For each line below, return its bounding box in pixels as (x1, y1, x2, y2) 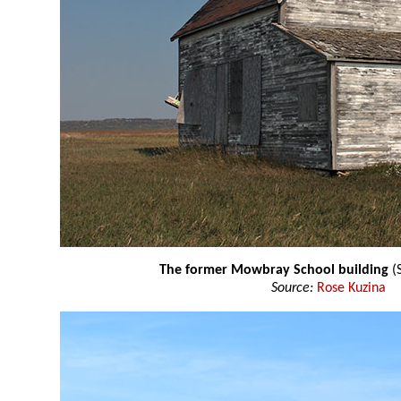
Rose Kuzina (316, 281, 386, 296)
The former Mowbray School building (159, 263, 392, 278)
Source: (270, 281, 317, 296)
